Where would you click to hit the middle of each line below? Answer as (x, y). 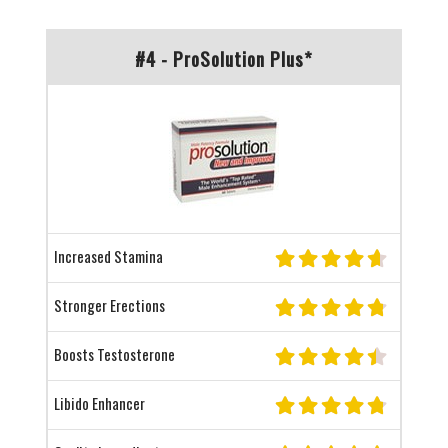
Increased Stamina (108, 256)
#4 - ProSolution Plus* (223, 58)
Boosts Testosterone (114, 354)
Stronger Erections (109, 305)
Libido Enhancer (99, 403)
